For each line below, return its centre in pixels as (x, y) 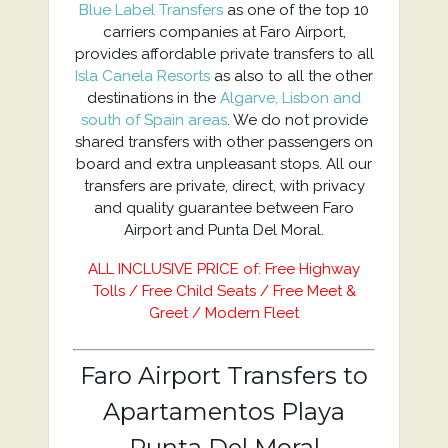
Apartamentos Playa (224, 411)
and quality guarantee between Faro (224, 208)
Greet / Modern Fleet (224, 313)
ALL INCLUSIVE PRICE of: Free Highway (224, 269)
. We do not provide (297, 120)
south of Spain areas (153, 120)
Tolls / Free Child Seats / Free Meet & (224, 291)
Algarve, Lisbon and (290, 98)
